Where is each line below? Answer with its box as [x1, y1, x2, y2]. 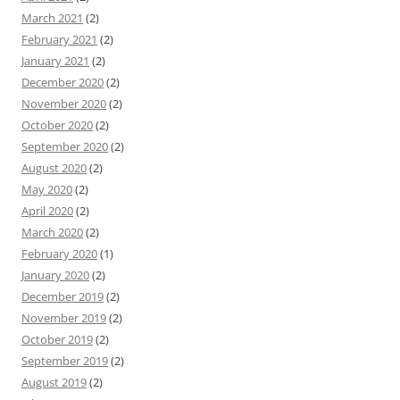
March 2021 [21, 9, 83, 26]
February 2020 [21, 245, 97, 262]
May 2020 [21, 180, 72, 197]
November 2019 [21, 309, 106, 326]
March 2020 [21, 223, 83, 240]
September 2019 [21, 352, 108, 369]
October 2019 [21, 330, 93, 347]
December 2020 [21, 73, 104, 90]
